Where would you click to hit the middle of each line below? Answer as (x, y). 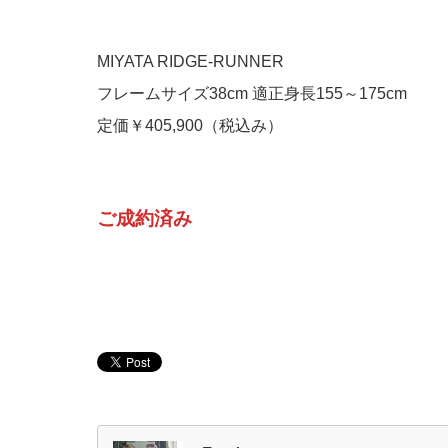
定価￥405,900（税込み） (190, 125)
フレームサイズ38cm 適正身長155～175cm (260, 93)
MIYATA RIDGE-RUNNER (190, 61)
